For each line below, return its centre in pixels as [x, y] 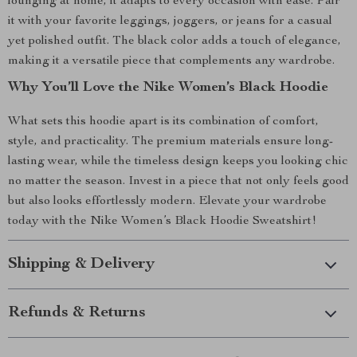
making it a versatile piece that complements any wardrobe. [171, 61]
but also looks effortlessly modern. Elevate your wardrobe [167, 202]
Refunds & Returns [77, 313]
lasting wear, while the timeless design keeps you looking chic [178, 162]
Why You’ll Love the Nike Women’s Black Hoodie [168, 88]
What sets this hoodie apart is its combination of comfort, [163, 122]
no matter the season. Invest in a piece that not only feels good [178, 182]
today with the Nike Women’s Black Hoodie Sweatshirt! [162, 222]
